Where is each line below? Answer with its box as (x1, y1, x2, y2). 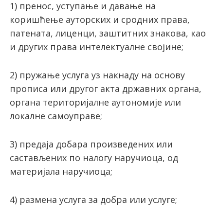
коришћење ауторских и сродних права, (10, 14, 190, 26)
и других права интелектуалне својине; (10, 41, 183, 53)
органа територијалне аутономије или (10, 96, 181, 109)
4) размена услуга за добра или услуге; (10, 194, 177, 206)
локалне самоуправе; (10, 110, 102, 122)
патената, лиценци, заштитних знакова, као (10, 27, 206, 39)
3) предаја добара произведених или (10, 138, 173, 150)
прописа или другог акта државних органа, (10, 83, 201, 95)
